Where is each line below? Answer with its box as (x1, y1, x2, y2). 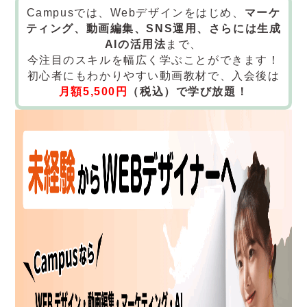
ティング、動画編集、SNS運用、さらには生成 (25, 23, 282, 35)
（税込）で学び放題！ (127, 86, 249, 98)
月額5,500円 (58, 86, 128, 98)
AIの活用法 (104, 38, 167, 51)
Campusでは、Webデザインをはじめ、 (26, 7, 245, 19)
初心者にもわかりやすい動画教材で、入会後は (27, 70, 280, 82)
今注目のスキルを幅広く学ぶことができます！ (27, 54, 280, 66)
